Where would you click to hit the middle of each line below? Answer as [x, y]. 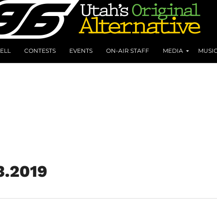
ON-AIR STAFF [128, 50]
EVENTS [81, 50]
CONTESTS [40, 50]
